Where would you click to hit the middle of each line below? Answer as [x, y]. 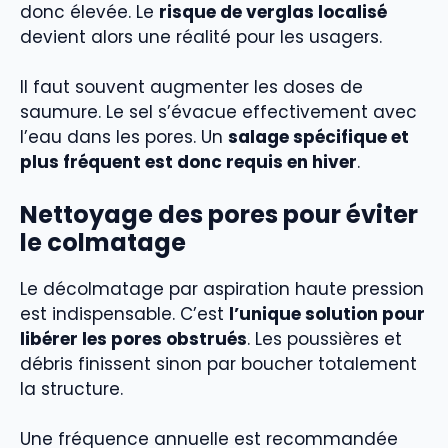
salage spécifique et [318, 137]
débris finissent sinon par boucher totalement [218, 363]
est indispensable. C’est [124, 313]
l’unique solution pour [327, 313]
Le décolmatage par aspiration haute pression [222, 288]
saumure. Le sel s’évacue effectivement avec [218, 112]
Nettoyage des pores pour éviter [219, 214]
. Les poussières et [324, 338]
